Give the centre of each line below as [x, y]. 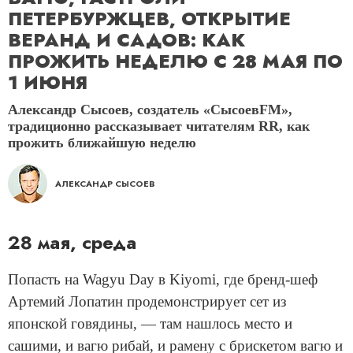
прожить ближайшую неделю [102, 143]
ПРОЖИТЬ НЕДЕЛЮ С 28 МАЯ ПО [175, 61]
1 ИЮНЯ [48, 83]
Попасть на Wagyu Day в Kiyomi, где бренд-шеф [163, 279]
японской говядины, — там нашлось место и [150, 323]
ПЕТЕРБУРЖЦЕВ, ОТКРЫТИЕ [149, 19]
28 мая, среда [72, 242]
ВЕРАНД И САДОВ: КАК [126, 40]
